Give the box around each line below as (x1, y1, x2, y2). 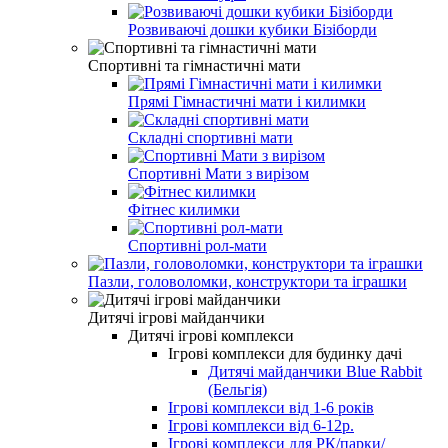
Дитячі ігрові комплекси (128, 326, 294, 344)
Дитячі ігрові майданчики (88, 308, 265, 326)
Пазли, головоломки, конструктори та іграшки (88, 272, 407, 290)
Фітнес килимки (128, 200, 240, 218)
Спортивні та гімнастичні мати (88, 56, 301, 74)
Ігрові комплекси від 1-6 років (168, 398, 374, 416)
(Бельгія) (208, 380, 267, 398)
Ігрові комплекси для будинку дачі (168, 344, 402, 362)
